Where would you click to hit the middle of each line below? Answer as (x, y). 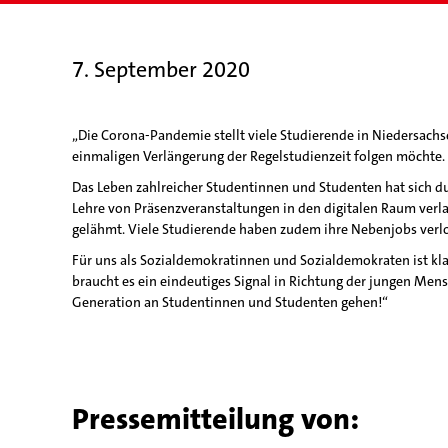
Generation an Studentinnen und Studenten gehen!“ (230, 302)
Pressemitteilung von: (215, 419)
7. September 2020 (161, 69)
